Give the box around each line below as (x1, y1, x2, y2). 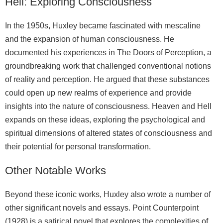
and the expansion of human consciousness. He (5, 35, 174, 44)
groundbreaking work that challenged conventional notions (5, 62, 211, 71)
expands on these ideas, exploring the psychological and (5, 115, 205, 124)
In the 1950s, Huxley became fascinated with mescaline (5, 21, 201, 30)
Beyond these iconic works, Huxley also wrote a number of (5, 190, 211, 199)
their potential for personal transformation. (5, 142, 151, 151)
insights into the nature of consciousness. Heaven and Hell (5, 102, 212, 111)
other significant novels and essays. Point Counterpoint (5, 204, 199, 213)
